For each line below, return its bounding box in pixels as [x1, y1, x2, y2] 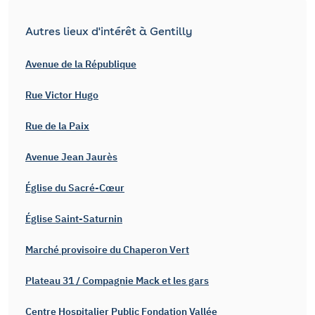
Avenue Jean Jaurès [25, 150, 117, 163]
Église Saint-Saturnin [25, 212, 122, 225]
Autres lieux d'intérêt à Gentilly [25, 25, 193, 38]
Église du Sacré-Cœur [25, 181, 124, 194]
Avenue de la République [25, 58, 136, 70]
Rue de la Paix [25, 120, 89, 132]
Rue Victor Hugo [25, 89, 98, 101]
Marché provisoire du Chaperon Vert [25, 243, 189, 256]
